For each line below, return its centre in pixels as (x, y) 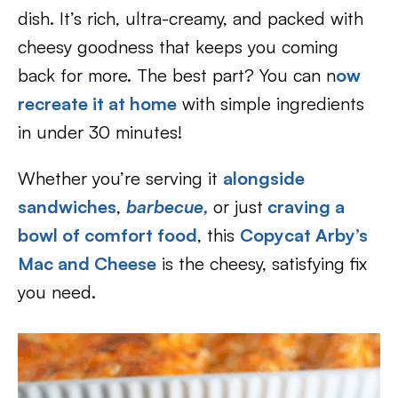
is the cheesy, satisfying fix (262, 263)
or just (238, 207)
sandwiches (67, 207)
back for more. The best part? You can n (177, 75)
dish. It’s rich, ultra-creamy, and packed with (191, 18)
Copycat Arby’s (304, 235)
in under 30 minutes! (100, 132)
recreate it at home (97, 103)
